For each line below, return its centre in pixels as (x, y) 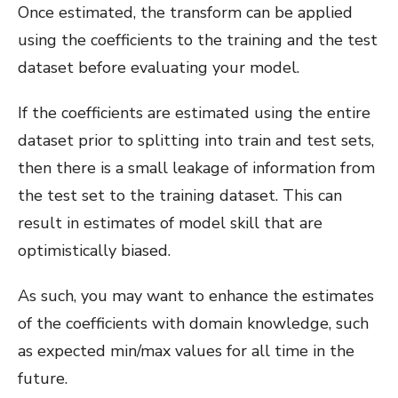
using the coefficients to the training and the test (198, 40)
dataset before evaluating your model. (159, 67)
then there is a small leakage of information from (196, 167)
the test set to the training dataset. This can (180, 195)
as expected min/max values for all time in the (186, 350)
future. (43, 378)
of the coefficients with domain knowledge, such (193, 323)
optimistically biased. (94, 250)
